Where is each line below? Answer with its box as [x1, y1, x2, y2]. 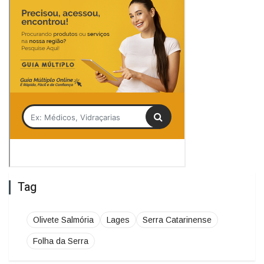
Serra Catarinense [143, 215, 212, 225]
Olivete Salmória [33, 215, 94, 225]
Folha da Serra [33, 236, 88, 246]
